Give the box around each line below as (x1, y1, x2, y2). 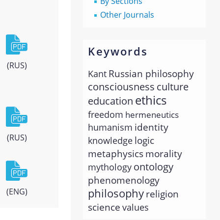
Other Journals (100, 9, 155, 21)
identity (135, 121, 169, 134)
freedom (88, 108, 124, 121)
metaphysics (88, 147, 144, 161)
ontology (134, 160, 174, 174)
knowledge (88, 135, 133, 147)
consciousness (88, 80, 155, 94)
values (122, 201, 149, 214)
